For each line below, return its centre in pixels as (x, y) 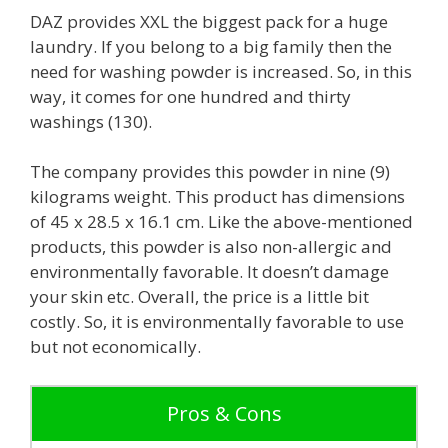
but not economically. (115, 347)
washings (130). (91, 121)
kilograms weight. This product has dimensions (217, 197)
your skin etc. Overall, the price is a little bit (199, 297)
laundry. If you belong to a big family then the (211, 46)
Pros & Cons (224, 413)
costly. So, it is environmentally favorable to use (217, 322)
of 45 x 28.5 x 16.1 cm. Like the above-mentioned (221, 222)
